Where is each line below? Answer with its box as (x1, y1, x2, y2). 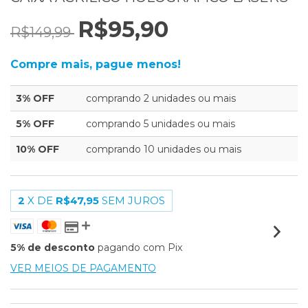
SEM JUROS (102, 194, 165, 207)
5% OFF (16, 118, 54, 130)
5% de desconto (10, 241, 95, 254)
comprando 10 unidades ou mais (86, 143, 241, 155)
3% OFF (16, 92, 54, 104)
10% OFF (16, 143, 59, 155)
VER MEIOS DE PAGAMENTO (10, 262, 156, 274)
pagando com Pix (95, 241, 182, 254)
